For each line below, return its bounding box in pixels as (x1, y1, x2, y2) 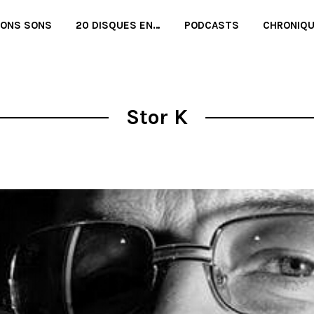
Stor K (126, 104, 188, 130)
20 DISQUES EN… (76, 19, 161, 32)
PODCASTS (184, 19, 239, 32)
